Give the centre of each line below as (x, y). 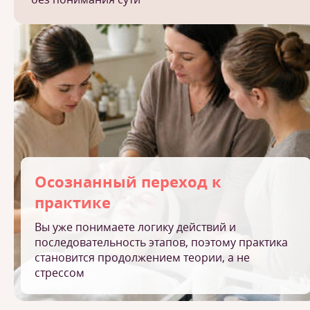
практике (73, 202)
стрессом (60, 273)
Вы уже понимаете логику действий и (135, 227)
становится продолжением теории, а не (142, 257)
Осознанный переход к (128, 181)
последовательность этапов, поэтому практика (161, 242)
